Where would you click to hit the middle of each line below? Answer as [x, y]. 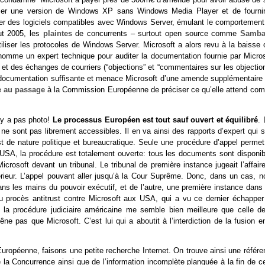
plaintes [57, 33]
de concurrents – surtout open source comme [156, 33]
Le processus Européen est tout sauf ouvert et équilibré [155, 119]
